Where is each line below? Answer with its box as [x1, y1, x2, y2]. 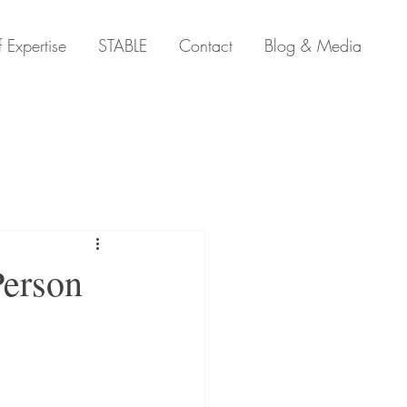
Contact [179, 35, 233, 56]
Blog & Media [264, 35, 362, 56]
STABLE [98, 35, 147, 56]
